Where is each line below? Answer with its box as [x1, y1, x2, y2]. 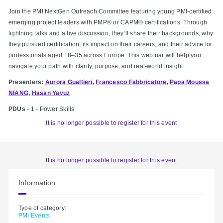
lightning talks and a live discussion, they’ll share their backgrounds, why [8, 29, 213, 37]
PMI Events [18, 212, 50, 219]
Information [18, 179, 56, 187]
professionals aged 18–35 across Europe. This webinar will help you [8, 51, 201, 59]
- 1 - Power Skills [27, 105, 75, 112]
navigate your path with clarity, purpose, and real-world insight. [8, 62, 185, 70]
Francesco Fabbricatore [96, 78, 167, 86]
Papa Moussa [169, 78, 210, 86]
